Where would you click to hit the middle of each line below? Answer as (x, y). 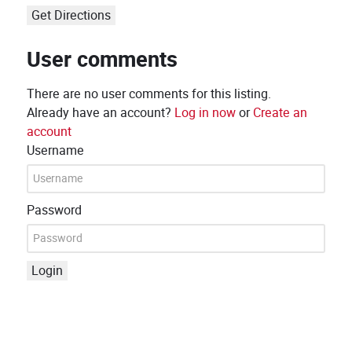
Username (55, 150)
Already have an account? (101, 113)
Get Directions (71, 15)
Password (54, 210)
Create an (280, 113)
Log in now (205, 113)
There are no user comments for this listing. (149, 94)
